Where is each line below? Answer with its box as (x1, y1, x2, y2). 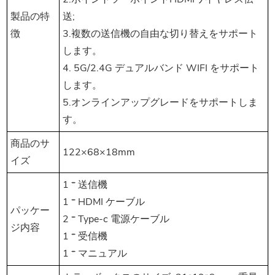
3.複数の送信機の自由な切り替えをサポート (63, 27, 258, 41)
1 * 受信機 (63, 230, 107, 244)
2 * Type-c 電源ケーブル (63, 212, 169, 227)
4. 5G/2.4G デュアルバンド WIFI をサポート (63, 61, 259, 76)
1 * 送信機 (63, 178, 107, 192)
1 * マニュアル (63, 247, 127, 261)
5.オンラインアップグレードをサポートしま (63, 96, 258, 110)
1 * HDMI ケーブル (63, 195, 145, 209)
